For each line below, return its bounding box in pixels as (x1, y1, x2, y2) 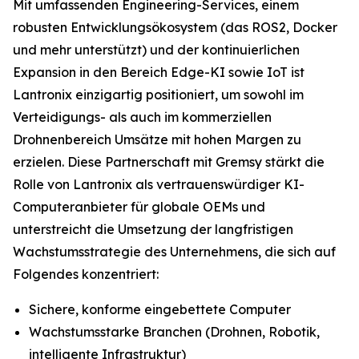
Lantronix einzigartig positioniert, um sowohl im (13, 87, 304, 103)
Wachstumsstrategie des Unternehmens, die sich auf (13, 244, 336, 260)
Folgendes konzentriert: (13, 266, 159, 283)
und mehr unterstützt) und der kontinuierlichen (13, 42, 300, 58)
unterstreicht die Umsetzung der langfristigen (13, 221, 293, 238)
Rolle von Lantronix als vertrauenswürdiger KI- (13, 176, 305, 193)
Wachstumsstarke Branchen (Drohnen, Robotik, (29, 324, 320, 341)
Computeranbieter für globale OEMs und (13, 199, 265, 216)
